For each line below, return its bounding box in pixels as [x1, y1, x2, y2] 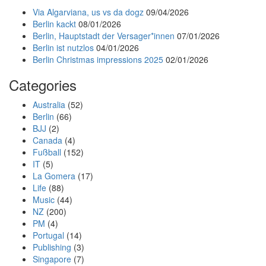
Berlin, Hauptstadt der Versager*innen [33, 30, 175, 42]
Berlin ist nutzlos [33, 42, 94, 53]
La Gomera [33, 170, 75, 182]
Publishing [33, 241, 71, 253]
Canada [33, 134, 62, 146]
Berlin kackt [33, 18, 76, 30]
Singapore [33, 253, 71, 265]
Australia [33, 99, 65, 110]
